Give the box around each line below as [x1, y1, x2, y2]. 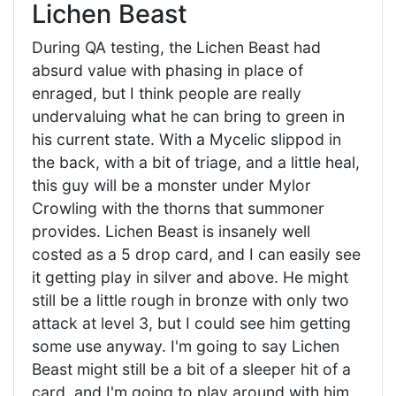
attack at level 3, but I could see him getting [32, 313, 351, 332]
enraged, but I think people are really [32, 83, 301, 103]
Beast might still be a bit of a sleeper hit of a [32, 359, 351, 378]
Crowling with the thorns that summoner [32, 198, 324, 217]
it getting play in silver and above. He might [32, 267, 348, 286]
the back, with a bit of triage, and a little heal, [32, 152, 360, 171]
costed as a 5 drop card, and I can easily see [32, 244, 361, 263]
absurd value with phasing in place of [32, 60, 303, 80]
